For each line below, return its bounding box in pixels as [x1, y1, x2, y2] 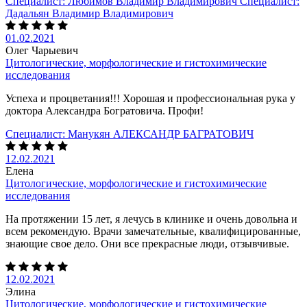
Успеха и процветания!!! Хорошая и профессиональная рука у [5, 92, 295, 104]
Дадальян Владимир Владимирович [5, 7, 173, 19]
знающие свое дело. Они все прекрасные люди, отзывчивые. [5, 237, 295, 249]
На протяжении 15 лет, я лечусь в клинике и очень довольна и [5, 212, 297, 225]
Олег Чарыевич [5, 44, 78, 56]
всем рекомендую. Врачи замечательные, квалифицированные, [5, 225, 301, 237]
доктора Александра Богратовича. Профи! [5, 104, 204, 116]
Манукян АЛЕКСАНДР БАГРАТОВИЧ [68, 127, 254, 140]
